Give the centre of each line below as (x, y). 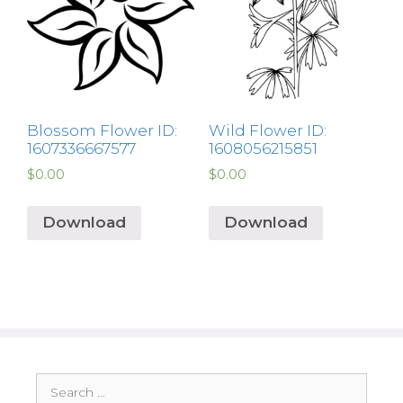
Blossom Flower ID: (102, 131)
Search (57, 381)
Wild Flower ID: (267, 131)
